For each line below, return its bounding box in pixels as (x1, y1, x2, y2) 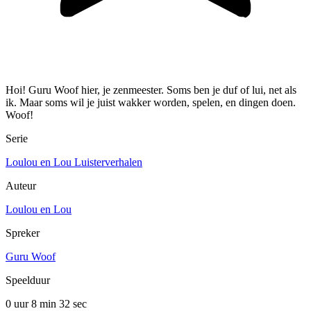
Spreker (6, 227, 40, 239)
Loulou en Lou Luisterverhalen (6, 156, 142, 169)
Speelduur (6, 274, 50, 287)
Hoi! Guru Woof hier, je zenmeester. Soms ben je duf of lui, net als (6, 84, 296, 96)
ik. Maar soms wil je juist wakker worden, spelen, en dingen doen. (6, 96, 296, 109)
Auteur (6, 180, 36, 192)
